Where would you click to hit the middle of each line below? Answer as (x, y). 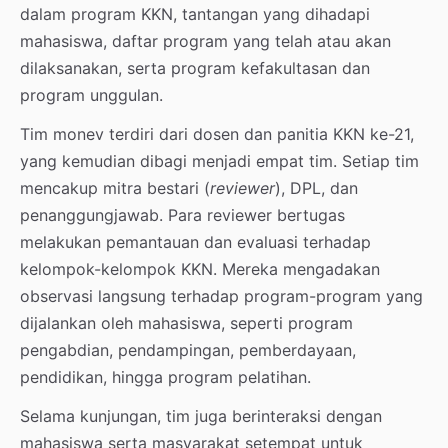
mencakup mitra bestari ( (115, 187)
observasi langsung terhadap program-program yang (221, 295)
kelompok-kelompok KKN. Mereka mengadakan (200, 268)
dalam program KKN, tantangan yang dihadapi (195, 13)
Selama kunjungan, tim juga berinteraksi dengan (201, 415)
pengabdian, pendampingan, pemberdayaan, (188, 349)
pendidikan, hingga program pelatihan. (165, 376)
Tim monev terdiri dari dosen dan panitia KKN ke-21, (217, 133)
